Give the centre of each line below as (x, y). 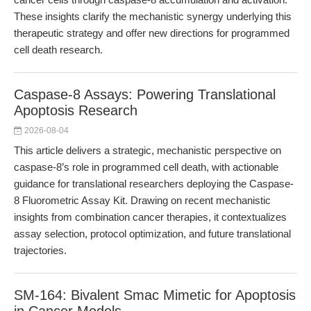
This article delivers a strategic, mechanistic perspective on (148, 150)
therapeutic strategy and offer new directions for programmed (152, 33)
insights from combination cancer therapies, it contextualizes (150, 217)
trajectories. (40, 250)
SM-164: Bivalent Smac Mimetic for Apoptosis (155, 295)
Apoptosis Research (76, 110)
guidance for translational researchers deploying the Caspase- (154, 184)
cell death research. (58, 50)
